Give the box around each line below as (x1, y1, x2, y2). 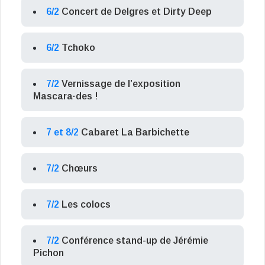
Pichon (33, 247, 64, 258)
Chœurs (62, 163, 98, 173)
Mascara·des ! (33, 91, 98, 101)
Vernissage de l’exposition (62, 78, 180, 89)
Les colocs (62, 199, 111, 209)
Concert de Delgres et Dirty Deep (62, 6, 212, 17)
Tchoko (62, 42, 95, 53)
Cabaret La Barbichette (81, 127, 189, 137)
